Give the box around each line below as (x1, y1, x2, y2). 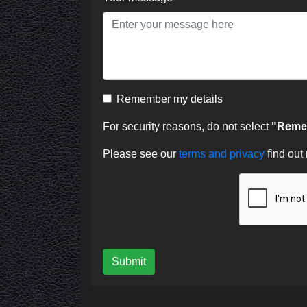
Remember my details (116, 93, 223, 105)
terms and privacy (179, 147, 267, 160)
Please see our (103, 147, 179, 160)
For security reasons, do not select (103, 120, 271, 132)
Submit (112, 255, 146, 267)
